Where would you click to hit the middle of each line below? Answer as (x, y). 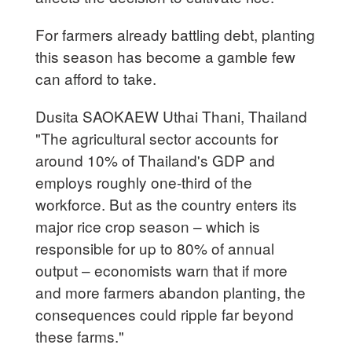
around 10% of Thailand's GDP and (156, 159)
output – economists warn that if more (162, 269)
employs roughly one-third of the (144, 181)
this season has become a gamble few (166, 56)
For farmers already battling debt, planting (176, 34)
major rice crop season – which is (148, 225)
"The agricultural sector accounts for (157, 137)
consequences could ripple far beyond (165, 313)
